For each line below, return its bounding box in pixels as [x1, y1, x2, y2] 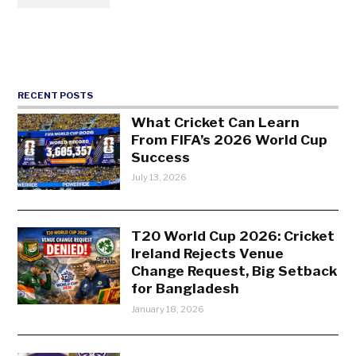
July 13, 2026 [131, 172, 188, 184]
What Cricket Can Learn [131, 113, 300, 130]
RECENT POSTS [17, 89, 94, 101]
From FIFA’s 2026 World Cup [131, 130, 328, 148]
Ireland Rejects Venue [131, 245, 284, 262]
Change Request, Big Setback [131, 262, 338, 280]
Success [131, 148, 191, 165]
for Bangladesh [131, 280, 240, 297]
